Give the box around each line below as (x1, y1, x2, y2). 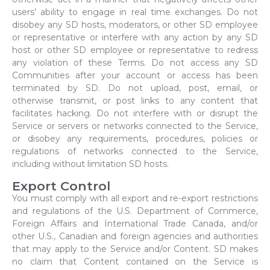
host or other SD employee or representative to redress (12, 45, 258, 56)
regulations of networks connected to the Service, (12, 146, 258, 157)
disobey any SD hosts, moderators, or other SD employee (12, 19, 258, 31)
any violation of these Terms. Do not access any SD (12, 57, 258, 69)
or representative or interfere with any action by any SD (12, 32, 258, 43)
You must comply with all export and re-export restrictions (12, 192, 258, 204)
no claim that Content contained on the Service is (12, 256, 258, 267)
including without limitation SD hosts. (12, 159, 169, 170)
